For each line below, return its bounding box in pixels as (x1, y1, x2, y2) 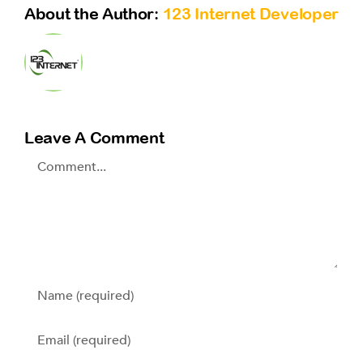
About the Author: (24, 4, 163, 23)
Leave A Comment (24, 128, 164, 147)
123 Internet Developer (162, 4, 340, 23)
